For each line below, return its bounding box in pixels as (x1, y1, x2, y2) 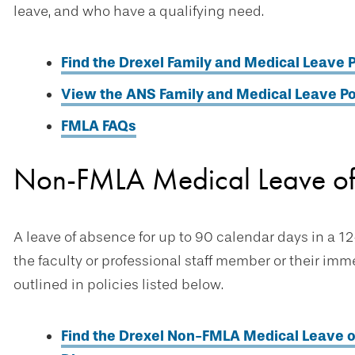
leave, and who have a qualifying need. (13, 2, 264, 20)
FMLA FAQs (61, 117, 136, 135)
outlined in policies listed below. (13, 276, 223, 293)
